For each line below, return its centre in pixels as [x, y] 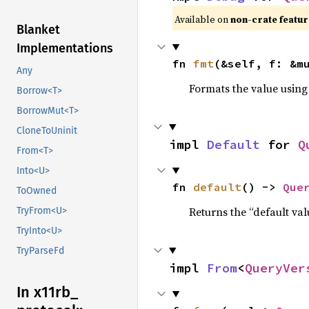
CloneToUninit [47, 131]
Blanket [38, 30]
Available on [202, 19]
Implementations [65, 49]
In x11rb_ [47, 292]
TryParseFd [40, 251]
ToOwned [37, 191]
